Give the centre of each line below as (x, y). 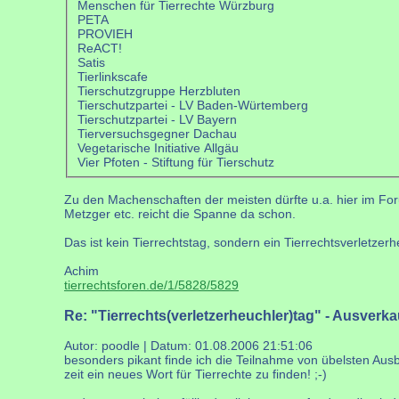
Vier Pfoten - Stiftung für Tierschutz (175, 162)
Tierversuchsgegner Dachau (159, 133)
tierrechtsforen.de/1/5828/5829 (151, 285)
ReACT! (99, 48)
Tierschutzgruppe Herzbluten (159, 90)
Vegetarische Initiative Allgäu (158, 147)
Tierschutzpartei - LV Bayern (157, 119)
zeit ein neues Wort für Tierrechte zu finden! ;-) (195, 375)
